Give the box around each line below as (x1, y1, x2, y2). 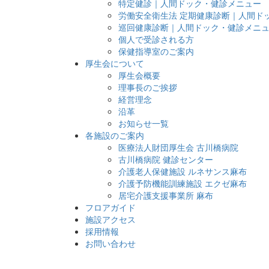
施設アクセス (85, 213, 136, 226)
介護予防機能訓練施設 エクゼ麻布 (118, 177, 247, 190)
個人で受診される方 (118, 33, 194, 46)
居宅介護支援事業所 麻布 (118, 189, 213, 202)
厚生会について (85, 57, 144, 70)
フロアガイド (85, 201, 136, 214)
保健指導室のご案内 (118, 45, 194, 58)
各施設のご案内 (85, 129, 144, 142)
